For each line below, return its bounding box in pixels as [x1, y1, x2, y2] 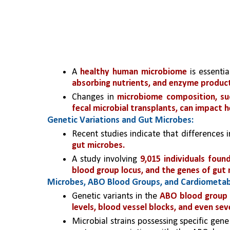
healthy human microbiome [80, 67, 187, 77]
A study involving [72, 155, 140, 164]
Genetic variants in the [72, 191, 160, 201]
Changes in [72, 92, 118, 102]
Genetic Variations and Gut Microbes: [47, 116, 194, 125]
